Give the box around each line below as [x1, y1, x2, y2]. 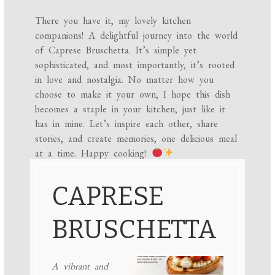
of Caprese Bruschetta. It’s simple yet [35, 43, 197, 56]
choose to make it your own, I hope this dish [35, 87, 231, 101]
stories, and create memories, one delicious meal [35, 131, 238, 145]
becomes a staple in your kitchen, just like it [35, 102, 226, 115]
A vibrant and [51, 260, 108, 273]
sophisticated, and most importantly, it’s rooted [35, 58, 235, 71]
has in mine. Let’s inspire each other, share [35, 117, 219, 130]
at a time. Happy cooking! [35, 146, 152, 160]
